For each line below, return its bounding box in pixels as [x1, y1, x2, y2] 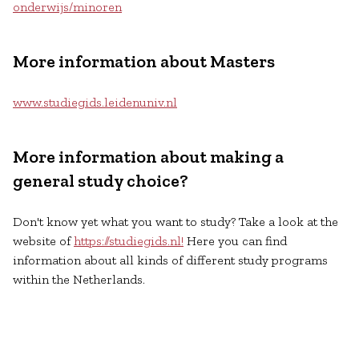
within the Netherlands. [13, 272, 148, 287]
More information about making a [13, 146, 284, 167]
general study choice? [13, 170, 192, 192]
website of [13, 233, 74, 248]
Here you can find [184, 233, 287, 248]
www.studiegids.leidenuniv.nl [13, 94, 177, 110]
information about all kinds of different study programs [13, 252, 328, 268]
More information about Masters [13, 50, 275, 72]
